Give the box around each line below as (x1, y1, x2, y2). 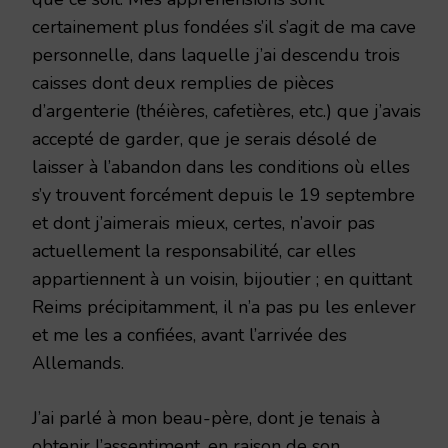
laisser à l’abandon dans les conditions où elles (32, 154, 410, 179)
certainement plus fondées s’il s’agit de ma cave (32, 14, 416, 39)
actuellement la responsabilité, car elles (32, 238, 356, 263)
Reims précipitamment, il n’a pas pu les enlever (32, 294, 416, 319)
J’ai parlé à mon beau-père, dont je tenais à (32, 405, 380, 430)
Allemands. (32, 350, 124, 375)
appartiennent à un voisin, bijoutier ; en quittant (32, 266, 412, 291)
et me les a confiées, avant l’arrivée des (32, 322, 347, 347)
